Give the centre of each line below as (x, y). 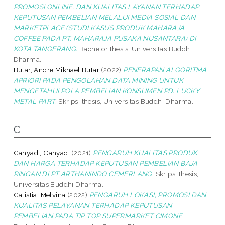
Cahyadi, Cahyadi (42, 152)
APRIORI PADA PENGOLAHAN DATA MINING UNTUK (98, 80)
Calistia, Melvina (39, 195)
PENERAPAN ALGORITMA (165, 70)
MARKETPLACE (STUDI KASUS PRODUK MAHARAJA (99, 27)
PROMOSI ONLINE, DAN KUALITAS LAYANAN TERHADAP (106, 6)
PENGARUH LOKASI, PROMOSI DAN (148, 195)
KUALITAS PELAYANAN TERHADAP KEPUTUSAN (93, 205)
